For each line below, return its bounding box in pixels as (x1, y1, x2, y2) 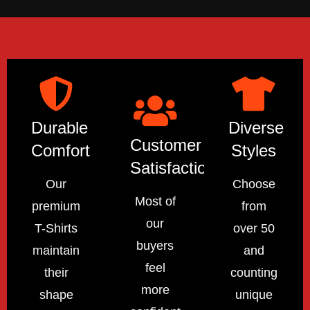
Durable (31, 118, 88, 137)
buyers (136, 238, 174, 253)
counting (230, 265, 277, 280)
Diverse (228, 118, 284, 137)
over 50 (232, 221, 275, 235)
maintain (33, 243, 80, 257)
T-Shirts (35, 221, 78, 235)
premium (32, 199, 81, 213)
